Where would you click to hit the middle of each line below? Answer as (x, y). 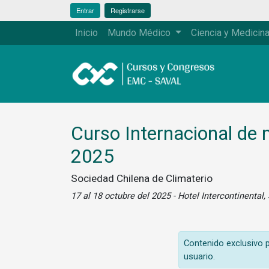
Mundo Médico (140, 33)
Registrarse (128, 10)
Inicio (86, 33)
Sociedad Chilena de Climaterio (142, 178)
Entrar (85, 10)
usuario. (200, 256)
